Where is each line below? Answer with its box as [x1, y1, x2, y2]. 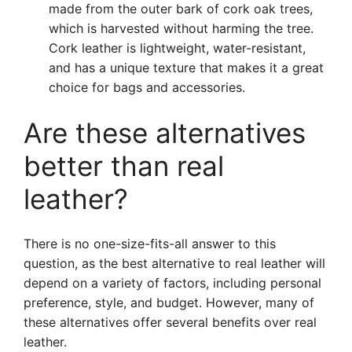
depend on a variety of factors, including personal [24, 275, 321, 291]
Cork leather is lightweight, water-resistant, [49, 40, 306, 56]
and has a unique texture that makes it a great [49, 60, 324, 75]
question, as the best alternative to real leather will [24, 255, 325, 271]
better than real [24, 149, 224, 182]
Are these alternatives [24, 116, 306, 149]
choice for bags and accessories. [49, 79, 245, 95]
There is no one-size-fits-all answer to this [24, 236, 276, 251]
